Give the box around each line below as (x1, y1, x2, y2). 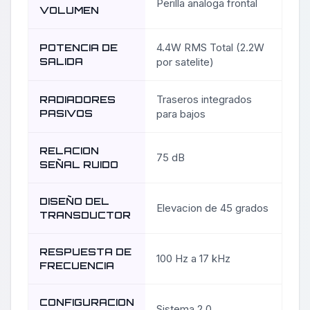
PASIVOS (39, 107, 93, 120)
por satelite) (156, 55, 214, 69)
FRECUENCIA (39, 259, 114, 272)
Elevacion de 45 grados (156, 201, 268, 215)
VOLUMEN (39, 4, 99, 17)
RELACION (39, 145, 99, 157)
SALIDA (39, 55, 83, 68)
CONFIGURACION (39, 296, 134, 309)
